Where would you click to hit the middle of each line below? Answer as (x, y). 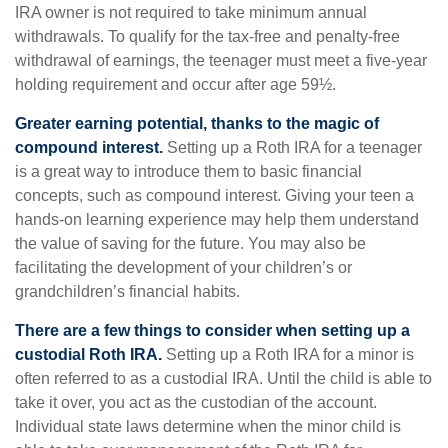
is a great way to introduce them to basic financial (188, 171)
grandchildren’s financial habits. (127, 291)
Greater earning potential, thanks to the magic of (197, 123)
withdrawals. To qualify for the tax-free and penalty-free (207, 36)
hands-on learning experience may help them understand (217, 219)
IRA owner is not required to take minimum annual (191, 12)
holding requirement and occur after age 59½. (175, 84)
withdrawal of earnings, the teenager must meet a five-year (221, 60)
